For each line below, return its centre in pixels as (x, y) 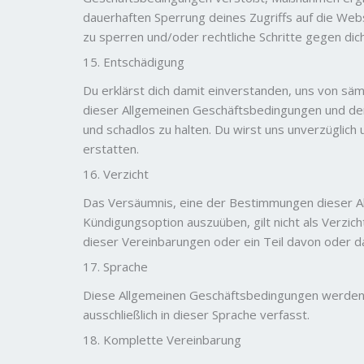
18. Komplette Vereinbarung (162, 340)
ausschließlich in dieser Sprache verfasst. (196, 314)
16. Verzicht (116, 174)
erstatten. (111, 148)
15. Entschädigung (134, 62)
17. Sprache (115, 266)
